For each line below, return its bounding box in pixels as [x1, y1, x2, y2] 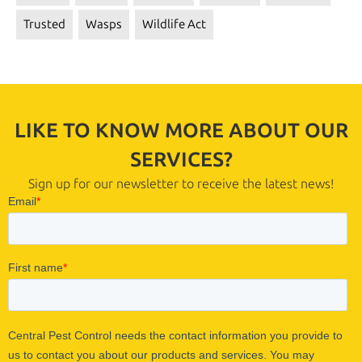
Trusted [23, 16, 65, 32]
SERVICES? [129, 146, 233, 172]
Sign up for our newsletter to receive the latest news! [28, 175, 334, 192]
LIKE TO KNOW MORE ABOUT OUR [14, 117, 348, 143]
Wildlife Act [142, 16, 206, 32]
